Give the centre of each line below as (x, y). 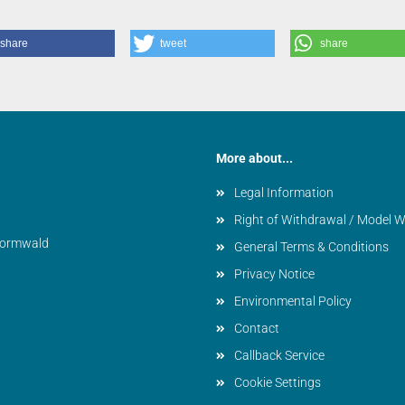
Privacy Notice (274, 274)
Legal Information (284, 193)
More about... (254, 158)
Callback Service (279, 355)
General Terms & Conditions (311, 247)
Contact (257, 328)
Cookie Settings (278, 382)
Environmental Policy (293, 301)
